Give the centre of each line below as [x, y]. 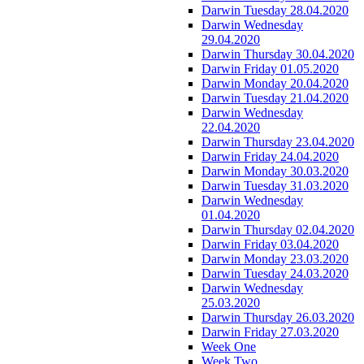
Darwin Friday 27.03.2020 [270, 331]
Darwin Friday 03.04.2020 [270, 244]
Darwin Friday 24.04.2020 [270, 156]
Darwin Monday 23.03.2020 [275, 258]
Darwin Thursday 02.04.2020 [278, 229]
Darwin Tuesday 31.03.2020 [275, 185]
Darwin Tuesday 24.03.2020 [275, 273]
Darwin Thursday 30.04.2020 [278, 54]
